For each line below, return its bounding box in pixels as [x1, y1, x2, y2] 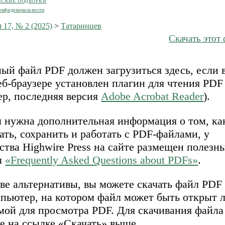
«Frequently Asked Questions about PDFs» [5, 153, 198, 166]
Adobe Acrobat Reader [101, 90, 204, 103]
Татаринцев [61, 21, 102, 30]
